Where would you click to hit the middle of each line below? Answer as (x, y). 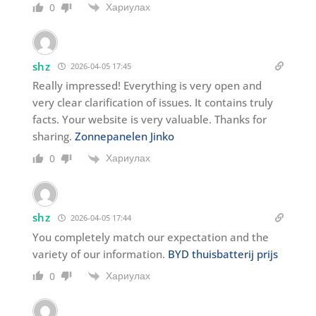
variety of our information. (100, 254)
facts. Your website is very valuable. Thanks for (149, 120)
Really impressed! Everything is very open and (147, 86)
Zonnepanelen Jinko (124, 136)
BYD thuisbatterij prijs (223, 254)
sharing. (53, 136)
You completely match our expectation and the (150, 237)
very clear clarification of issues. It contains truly (152, 103)
